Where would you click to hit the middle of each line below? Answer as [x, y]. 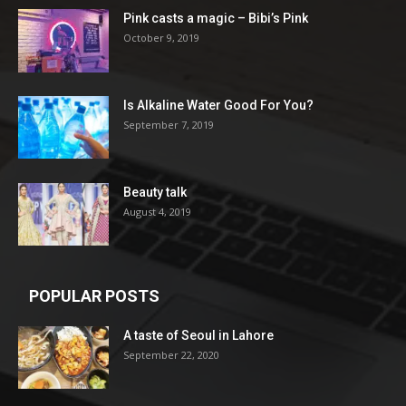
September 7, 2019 [169, 125]
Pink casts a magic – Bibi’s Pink [216, 19]
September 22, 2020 [171, 355]
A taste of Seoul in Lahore [198, 336]
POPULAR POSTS [94, 296]
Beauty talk [155, 193]
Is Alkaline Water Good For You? [218, 106]
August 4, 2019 [157, 212]
